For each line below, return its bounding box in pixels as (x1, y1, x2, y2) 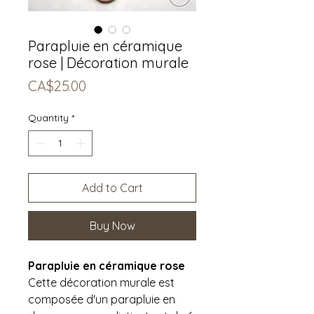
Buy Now (89, 218, 135, 233)
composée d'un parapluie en (28, 292, 175, 306)
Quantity (28, 111, 69, 124)
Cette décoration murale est (28, 275, 175, 289)
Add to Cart (81, 180, 143, 195)
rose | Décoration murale (28, 53, 189, 71)
